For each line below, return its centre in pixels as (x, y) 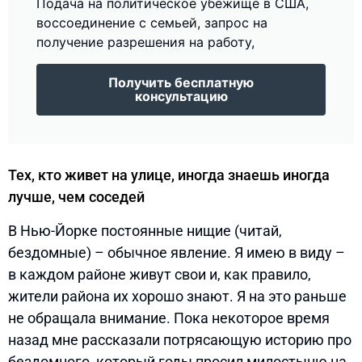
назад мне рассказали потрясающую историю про (180, 339)
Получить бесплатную (181, 82)
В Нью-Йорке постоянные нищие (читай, (145, 230)
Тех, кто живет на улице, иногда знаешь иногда (169, 175)
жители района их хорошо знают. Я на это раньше (177, 296)
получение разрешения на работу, (145, 42)
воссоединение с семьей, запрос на (152, 22)
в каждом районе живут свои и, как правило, (160, 274)
